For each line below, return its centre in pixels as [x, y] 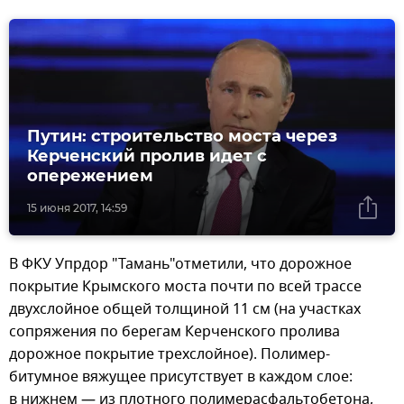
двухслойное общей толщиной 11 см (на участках [185, 310]
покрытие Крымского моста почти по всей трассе [185, 287]
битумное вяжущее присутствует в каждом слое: [181, 377]
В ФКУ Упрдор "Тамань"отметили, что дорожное [180, 265]
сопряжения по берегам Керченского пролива [174, 332]
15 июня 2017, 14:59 [77, 208]
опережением [90, 176]
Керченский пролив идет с [147, 156]
